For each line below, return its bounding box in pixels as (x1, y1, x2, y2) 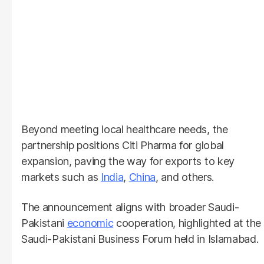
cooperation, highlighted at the (113, 217, 262, 230)
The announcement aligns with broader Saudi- (21, 201, 239, 214)
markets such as (21, 171, 101, 184)
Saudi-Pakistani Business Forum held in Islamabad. (21, 233, 259, 246)
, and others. (156, 171, 214, 184)
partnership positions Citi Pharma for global (21, 139, 224, 152)
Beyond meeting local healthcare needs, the (21, 123, 228, 136)
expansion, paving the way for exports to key (21, 155, 235, 168)
